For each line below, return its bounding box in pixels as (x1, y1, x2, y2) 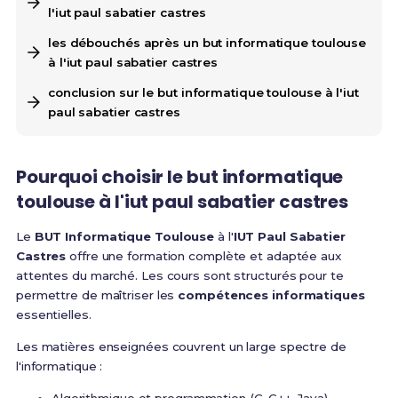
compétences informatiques (178, 288, 365, 303)
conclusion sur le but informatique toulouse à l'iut (47, 85, 359, 100)
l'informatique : (15, 359, 103, 374)
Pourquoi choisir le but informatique (15, 164, 344, 190)
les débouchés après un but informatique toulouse (47, 36, 367, 51)
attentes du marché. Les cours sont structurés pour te (15, 268, 344, 283)
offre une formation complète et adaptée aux (66, 249, 341, 264)
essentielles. (15, 307, 92, 322)
